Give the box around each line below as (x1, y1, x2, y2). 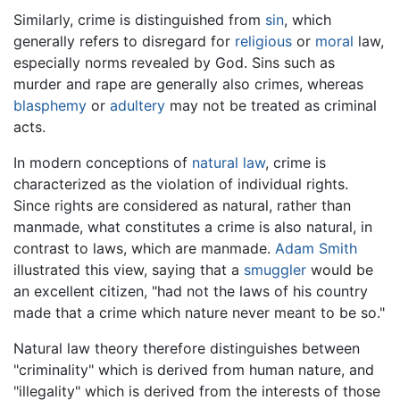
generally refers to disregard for (13, 32, 235, 51)
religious (235, 32, 292, 51)
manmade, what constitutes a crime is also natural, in (13, 218, 372, 237)
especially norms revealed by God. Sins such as (13, 54, 335, 72)
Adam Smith (275, 239, 357, 258)
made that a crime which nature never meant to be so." (13, 304, 385, 322)
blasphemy (13, 96, 87, 115)
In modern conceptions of (13, 154, 192, 172)
